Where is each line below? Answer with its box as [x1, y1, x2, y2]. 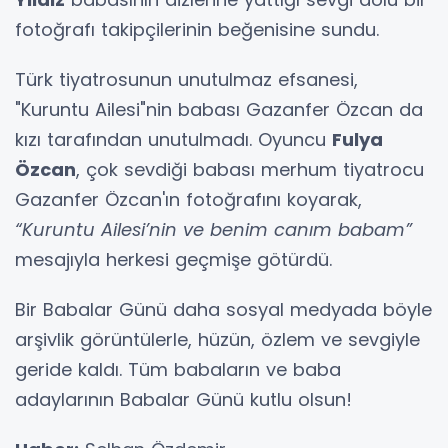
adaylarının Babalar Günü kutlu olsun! [15, 386, 352, 412]
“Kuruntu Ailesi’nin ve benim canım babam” [15, 216, 412, 242]
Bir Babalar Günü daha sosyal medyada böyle [15, 296, 432, 322]
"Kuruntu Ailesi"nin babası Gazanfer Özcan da [15, 96, 423, 122]
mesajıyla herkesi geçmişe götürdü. [15, 246, 332, 272]
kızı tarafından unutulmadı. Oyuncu [15, 126, 332, 152]
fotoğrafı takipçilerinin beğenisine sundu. [15, 16, 379, 42]
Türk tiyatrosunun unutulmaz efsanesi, [15, 66, 358, 92]
